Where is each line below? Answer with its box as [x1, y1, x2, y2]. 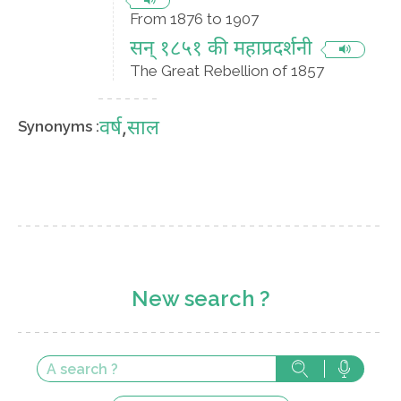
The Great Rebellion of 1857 [130, 62, 324, 80]
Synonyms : [18, 117, 99, 135]
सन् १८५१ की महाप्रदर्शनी [130, 37, 312, 63]
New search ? [131, 286, 270, 311]
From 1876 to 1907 [130, 10, 259, 28]
